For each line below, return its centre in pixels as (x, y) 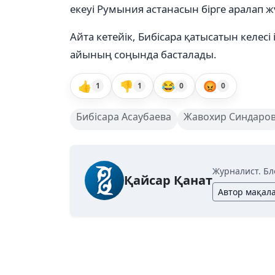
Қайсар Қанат (168, 180)
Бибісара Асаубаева (124, 117)
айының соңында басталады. (143, 54)
